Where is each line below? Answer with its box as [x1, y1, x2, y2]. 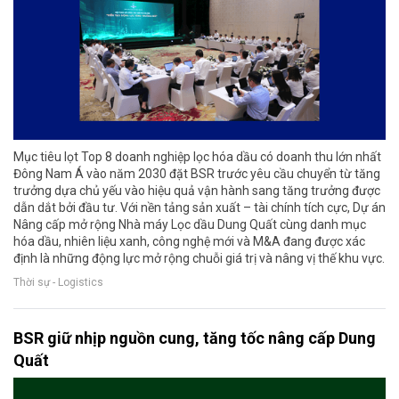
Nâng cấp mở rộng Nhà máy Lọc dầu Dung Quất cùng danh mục [13, 217, 366, 232]
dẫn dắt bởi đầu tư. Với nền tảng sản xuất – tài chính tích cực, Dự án [13, 200, 386, 216]
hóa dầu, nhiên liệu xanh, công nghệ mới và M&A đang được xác [13, 234, 365, 249]
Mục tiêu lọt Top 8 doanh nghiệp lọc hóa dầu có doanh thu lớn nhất [13, 150, 381, 165]
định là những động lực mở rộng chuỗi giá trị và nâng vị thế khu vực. [13, 251, 385, 266]
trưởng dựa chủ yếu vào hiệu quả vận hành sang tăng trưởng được [13, 183, 380, 199]
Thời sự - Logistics [13, 276, 103, 289]
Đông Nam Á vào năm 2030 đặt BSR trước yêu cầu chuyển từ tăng [13, 167, 380, 182]
